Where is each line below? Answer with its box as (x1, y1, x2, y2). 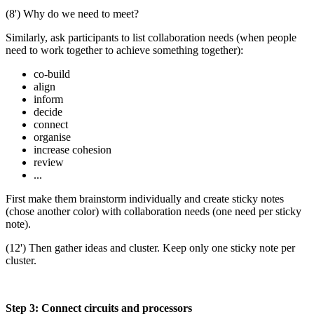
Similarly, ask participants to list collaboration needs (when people (6, 31, 296, 43)
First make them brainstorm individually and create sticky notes (6, 192, 284, 205)
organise (34, 130, 71, 143)
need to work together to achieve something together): (6, 43, 243, 56)
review (34, 156, 64, 168)
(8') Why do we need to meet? (6, 7, 142, 20)
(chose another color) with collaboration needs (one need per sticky (6, 205, 301, 217)
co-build (34, 67, 70, 80)
